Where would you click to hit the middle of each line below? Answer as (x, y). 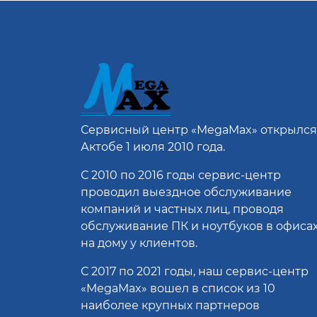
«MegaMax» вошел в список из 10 (178, 289)
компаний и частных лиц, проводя (182, 209)
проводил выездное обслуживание (186, 192)
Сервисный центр (136, 130)
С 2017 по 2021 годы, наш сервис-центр (195, 272)
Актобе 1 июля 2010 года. (153, 147)
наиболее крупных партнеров (170, 306)
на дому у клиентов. (139, 243)
